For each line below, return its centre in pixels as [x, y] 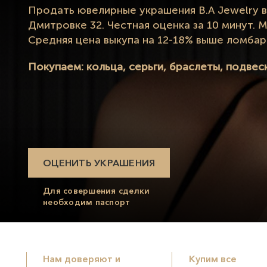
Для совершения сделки [97, 190]
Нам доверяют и [81, 259]
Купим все [213, 259]
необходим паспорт [87, 202]
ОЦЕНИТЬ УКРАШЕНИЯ [99, 162]
